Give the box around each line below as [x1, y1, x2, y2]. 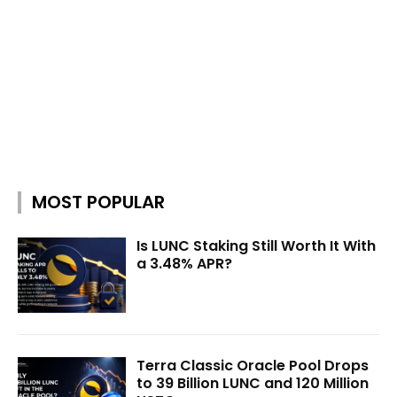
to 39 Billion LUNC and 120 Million [136, 373, 370, 394]
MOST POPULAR [32, 189, 165, 214]
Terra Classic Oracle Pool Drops [136, 355, 370, 377]
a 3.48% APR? [136, 253, 233, 274]
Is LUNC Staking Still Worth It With [136, 235, 377, 256]
